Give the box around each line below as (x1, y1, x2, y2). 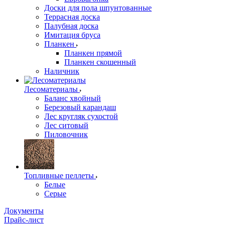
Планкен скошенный (64, 58, 136, 66)
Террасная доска (44, 13, 100, 21)
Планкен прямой (64, 49, 122, 57)
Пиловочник (44, 130, 88, 139)
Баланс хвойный (44, 94, 101, 102)
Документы (4, 206, 44, 215)
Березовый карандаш (44, 103, 116, 111)
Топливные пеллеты (24, 171, 94, 180)
